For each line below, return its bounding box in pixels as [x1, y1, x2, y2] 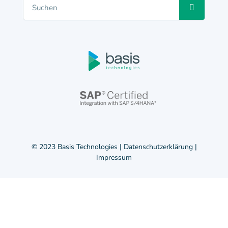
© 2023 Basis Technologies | [31, 142, 124, 152]
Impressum [96, 153, 132, 163]
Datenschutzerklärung [123, 142, 193, 152]
